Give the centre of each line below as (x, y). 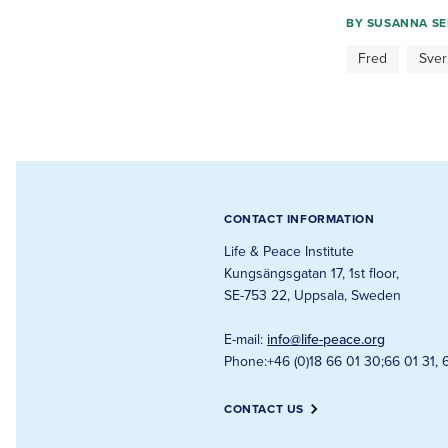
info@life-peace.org (326, 339)
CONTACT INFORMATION (299, 219)
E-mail (242, 339)
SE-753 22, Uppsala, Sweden (312, 295)
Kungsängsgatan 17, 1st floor (310, 273)
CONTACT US (264, 409)
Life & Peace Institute (289, 251)
